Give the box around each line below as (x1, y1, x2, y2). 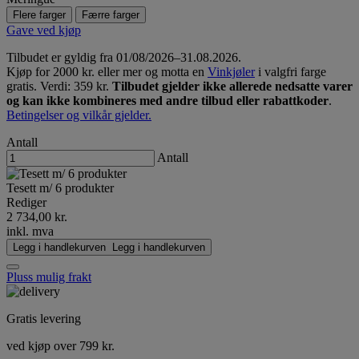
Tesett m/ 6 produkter (6, 181, 114, 196)
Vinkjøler (208, 65, 255, 79)
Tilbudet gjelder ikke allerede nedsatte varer (112, 79, 353, 94)
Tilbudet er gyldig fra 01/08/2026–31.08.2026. (6, 50, 241, 65)
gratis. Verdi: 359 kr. (6, 79, 112, 94)
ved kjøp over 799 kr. (6, 339, 115, 353)
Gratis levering (6, 312, 81, 326)
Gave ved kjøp (6, 23, 81, 38)
